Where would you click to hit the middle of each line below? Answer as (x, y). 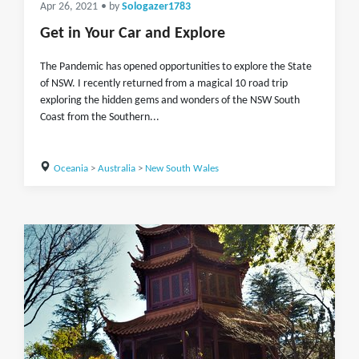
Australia (116, 169)
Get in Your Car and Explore (133, 34)
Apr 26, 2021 (69, 7)
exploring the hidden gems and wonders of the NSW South (170, 101)
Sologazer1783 (156, 7)
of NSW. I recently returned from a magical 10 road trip (164, 84)
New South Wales (182, 169)
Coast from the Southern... (100, 117)
